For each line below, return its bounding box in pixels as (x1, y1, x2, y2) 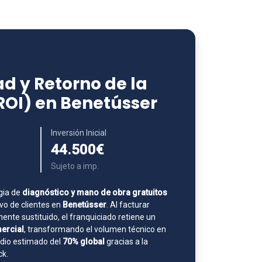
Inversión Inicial (51, 128, 106, 137)
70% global (63, 237, 105, 246)
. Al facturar (106, 200, 150, 209)
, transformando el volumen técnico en (24, 225, 166, 234)
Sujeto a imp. (51, 161, 99, 171)
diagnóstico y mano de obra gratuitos (22, 188, 167, 197)
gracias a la (105, 237, 148, 246)
